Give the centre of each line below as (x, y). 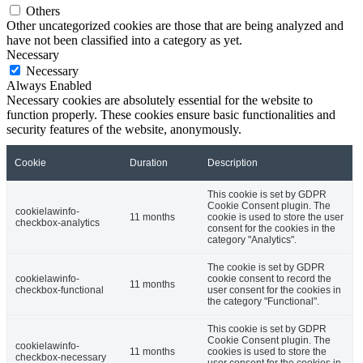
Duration (149, 163)
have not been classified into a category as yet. (124, 41)
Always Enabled (49, 86)
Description (233, 163)
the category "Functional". (263, 302)
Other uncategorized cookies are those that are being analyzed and (175, 26)
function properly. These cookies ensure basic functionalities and (171, 115)
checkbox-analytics (58, 223)
